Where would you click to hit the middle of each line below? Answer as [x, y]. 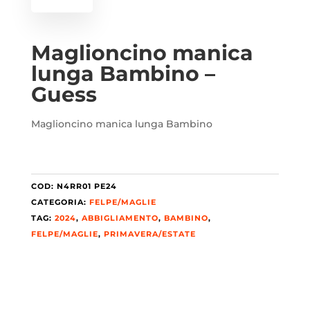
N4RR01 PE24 [86, 186]
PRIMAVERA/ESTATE [149, 234]
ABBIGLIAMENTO [120, 218]
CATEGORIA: [60, 202]
